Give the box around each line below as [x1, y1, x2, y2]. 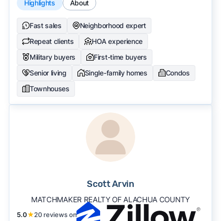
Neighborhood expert [79, 21, 146, 30]
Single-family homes [84, 68, 147, 77]
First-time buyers [94, 52, 147, 61]
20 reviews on [34, 210, 77, 219]
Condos [165, 68, 190, 77]
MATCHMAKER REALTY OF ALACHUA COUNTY [31, 194, 190, 204]
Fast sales [29, 21, 62, 30]
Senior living [29, 68, 67, 77]
